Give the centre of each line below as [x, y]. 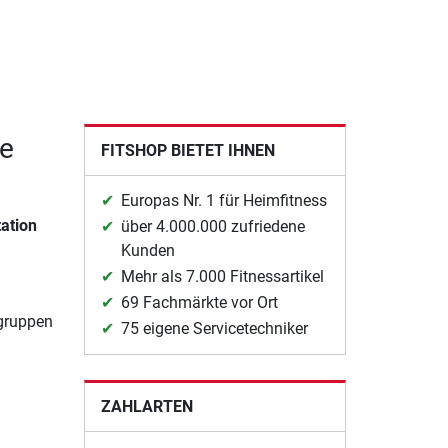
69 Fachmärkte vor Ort [199, 302]
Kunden [147, 250]
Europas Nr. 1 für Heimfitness [223, 200]
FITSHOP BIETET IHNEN [187, 150]
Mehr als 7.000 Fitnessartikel [222, 276]
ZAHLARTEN [146, 406]
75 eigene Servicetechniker [214, 328]
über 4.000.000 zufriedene [212, 226]
